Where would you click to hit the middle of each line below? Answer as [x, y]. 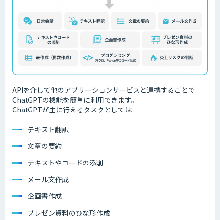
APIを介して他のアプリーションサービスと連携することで [104, 90]
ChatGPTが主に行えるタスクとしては [72, 109]
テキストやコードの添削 [65, 162]
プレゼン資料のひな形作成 [69, 212]
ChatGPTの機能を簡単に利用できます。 [75, 99]
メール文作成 [48, 179]
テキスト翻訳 [48, 129]
